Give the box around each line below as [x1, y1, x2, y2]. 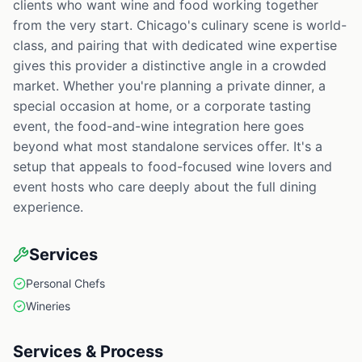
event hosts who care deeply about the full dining [13, 179, 317, 196]
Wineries [26, 299, 70, 314]
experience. [13, 199, 83, 216]
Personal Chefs [26, 276, 105, 291]
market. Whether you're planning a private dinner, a [13, 78, 326, 95]
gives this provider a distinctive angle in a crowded [13, 57, 326, 74]
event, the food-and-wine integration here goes [13, 118, 304, 135]
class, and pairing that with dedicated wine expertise [13, 37, 337, 54]
